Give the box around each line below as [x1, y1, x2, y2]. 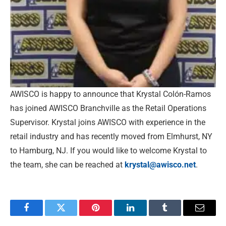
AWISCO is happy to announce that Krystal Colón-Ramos [10, 89, 211, 99]
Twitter [60, 210, 87, 220]
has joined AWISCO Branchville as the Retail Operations [10, 103, 206, 114]
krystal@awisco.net [125, 160, 196, 170]
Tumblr [164, 210, 191, 220]
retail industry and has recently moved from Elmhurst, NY [10, 132, 212, 142]
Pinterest [95, 210, 127, 220]
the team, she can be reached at [10, 160, 125, 170]
